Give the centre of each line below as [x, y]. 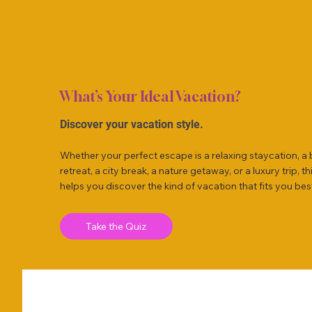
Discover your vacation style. [131, 125]
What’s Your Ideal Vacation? [150, 96]
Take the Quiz [116, 227]
